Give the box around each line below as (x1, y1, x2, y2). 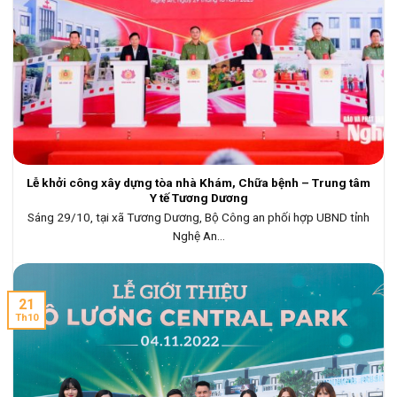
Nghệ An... (172, 229, 225, 244)
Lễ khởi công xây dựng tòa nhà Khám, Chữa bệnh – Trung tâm (27, 175, 370, 191)
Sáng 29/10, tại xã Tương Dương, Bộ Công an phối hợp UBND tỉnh (27, 210, 370, 225)
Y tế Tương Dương (149, 191, 248, 206)
